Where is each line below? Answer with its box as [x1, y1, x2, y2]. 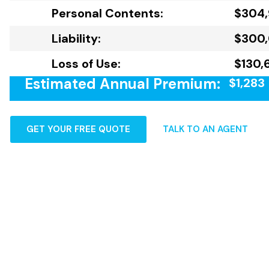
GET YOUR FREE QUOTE [26, 123, 130, 135]
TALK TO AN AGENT [163, 123, 248, 135]
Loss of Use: [52, 56, 121, 71]
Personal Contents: [52, 5, 163, 21]
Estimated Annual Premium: [25, 74, 220, 93]
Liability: [52, 31, 101, 46]
